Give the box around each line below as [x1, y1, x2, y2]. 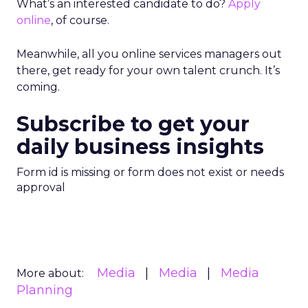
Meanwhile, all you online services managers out [16, 47, 282, 60]
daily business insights [16, 134, 264, 159]
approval [16, 181, 65, 194]
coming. [16, 80, 60, 93]
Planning [16, 283, 73, 298]
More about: [16, 267, 84, 280]
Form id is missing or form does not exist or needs [16, 166, 284, 179]
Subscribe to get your [16, 111, 250, 137]
